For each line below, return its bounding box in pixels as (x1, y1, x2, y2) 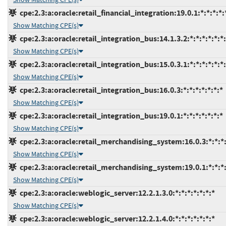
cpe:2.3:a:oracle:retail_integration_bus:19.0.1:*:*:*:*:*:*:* (17, 110, 223, 121)
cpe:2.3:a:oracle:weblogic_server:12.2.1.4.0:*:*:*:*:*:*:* (17, 213, 215, 224)
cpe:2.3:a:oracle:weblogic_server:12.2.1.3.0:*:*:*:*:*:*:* (17, 187, 215, 198)
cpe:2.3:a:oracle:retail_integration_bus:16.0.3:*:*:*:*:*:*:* (17, 84, 223, 95)
